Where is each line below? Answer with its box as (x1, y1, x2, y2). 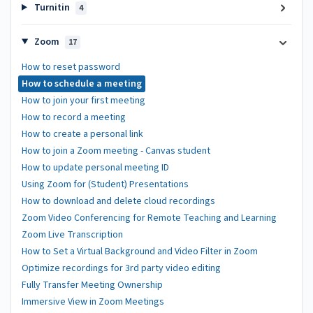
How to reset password (22, 60, 120, 74)
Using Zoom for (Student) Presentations (22, 177, 189, 191)
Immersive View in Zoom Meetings (22, 295, 164, 309)
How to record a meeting (22, 110, 126, 124)
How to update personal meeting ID (22, 161, 169, 175)
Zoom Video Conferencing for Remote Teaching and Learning (22, 211, 277, 225)
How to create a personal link (22, 127, 143, 141)
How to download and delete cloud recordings (22, 194, 215, 208)
